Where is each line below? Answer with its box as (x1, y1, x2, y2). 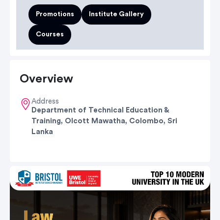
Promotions (36, 11, 74, 18)
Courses (36, 31, 64, 38)
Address (31, 98, 59, 105)
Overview (20, 73, 73, 85)
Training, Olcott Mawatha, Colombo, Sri (31, 117, 177, 125)
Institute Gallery (89, 11, 144, 18)
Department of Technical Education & (31, 107, 169, 114)
